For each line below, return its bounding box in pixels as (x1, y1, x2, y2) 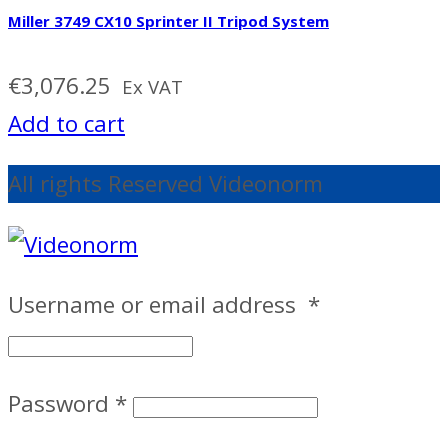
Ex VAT (122, 73, 183, 99)
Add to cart (8, 107, 125, 139)
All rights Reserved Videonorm (8, 168, 323, 200)
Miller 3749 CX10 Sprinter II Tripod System (8, 11, 329, 32)
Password (8, 387, 115, 419)
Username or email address (8, 289, 308, 321)
